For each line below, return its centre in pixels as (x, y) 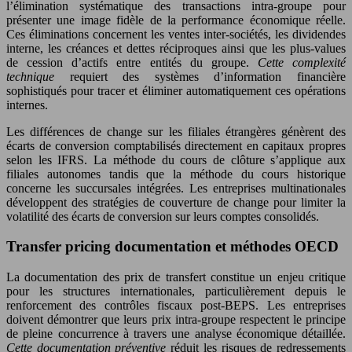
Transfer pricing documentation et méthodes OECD (172, 247)
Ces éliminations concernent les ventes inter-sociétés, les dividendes (176, 34)
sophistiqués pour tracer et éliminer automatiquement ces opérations (176, 90)
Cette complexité (301, 62)
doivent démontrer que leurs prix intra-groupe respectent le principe (176, 320)
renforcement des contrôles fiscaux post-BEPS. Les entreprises (176, 306)
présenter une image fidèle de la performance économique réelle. (176, 20)
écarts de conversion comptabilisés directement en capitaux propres (176, 145)
